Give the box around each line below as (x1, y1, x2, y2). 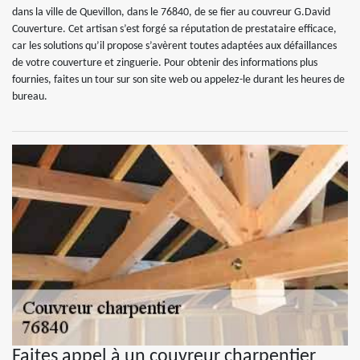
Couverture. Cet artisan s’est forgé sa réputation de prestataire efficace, (12, 23, 337, 35)
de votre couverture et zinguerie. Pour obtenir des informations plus (12, 57, 317, 69)
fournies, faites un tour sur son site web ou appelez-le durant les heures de (12, 74, 345, 86)
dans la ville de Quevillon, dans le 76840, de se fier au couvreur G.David (12, 6, 330, 18)
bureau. (12, 91, 47, 103)
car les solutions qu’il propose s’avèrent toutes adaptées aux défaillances (12, 40, 337, 52)
